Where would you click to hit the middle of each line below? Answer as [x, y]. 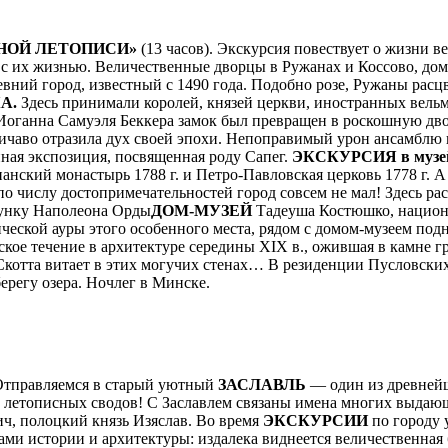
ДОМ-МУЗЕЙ [201, 210]
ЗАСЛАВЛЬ [262, 384]
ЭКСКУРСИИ [315, 420]
